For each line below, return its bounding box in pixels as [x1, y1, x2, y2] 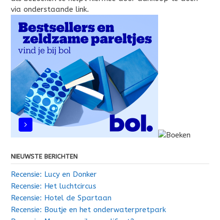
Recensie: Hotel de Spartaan [11, 193, 111, 203]
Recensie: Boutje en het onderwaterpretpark [11, 205, 166, 215]
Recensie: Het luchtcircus [11, 182, 96, 191]
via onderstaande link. [11, 5, 89, 14]
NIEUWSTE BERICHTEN [11, 153, 78, 161]
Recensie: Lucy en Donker [11, 170, 97, 179]
